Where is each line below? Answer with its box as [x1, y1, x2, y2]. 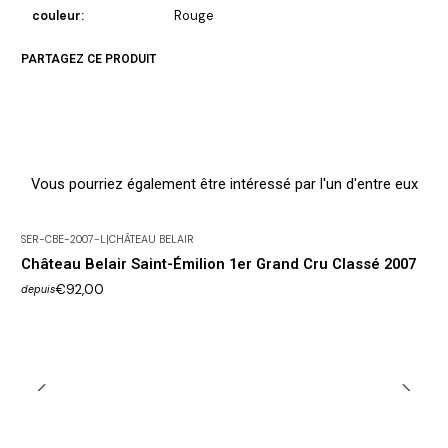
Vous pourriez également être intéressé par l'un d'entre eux [30, 174, 418, 193]
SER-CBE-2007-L [21, 233, 106, 247]
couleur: [31, 7, 84, 24]
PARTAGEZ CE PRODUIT [21, 52, 156, 67]
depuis [21, 282, 55, 296]
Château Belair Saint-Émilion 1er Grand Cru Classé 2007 [21, 255, 416, 274]
